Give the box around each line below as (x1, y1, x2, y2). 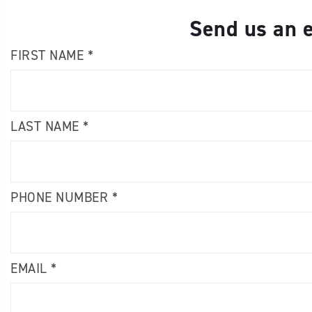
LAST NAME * (10, 118, 89, 135)
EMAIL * (10, 260, 57, 277)
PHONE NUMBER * (10, 189, 118, 206)
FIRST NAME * (10, 47, 93, 64)
